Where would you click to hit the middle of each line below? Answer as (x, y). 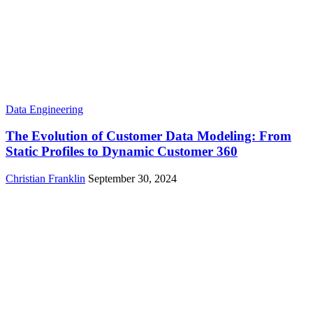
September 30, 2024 (132, 179)
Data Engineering (44, 109)
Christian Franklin (45, 179)
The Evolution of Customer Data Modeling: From (148, 136)
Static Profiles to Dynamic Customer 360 (122, 152)
